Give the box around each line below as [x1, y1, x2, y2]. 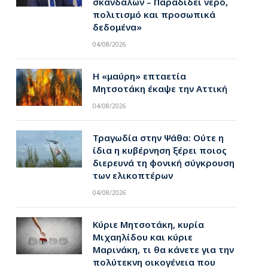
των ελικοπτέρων [92, 169, 173, 181]
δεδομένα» [92, 21, 142, 33]
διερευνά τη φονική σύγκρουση [92, 157, 234, 169]
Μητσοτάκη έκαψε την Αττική [92, 83, 227, 95]
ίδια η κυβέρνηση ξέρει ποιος [92, 144, 227, 156]
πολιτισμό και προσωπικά [92, 8, 215, 20]
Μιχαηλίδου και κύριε [92, 231, 193, 243]
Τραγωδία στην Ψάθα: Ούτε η [92, 132, 224, 144]
